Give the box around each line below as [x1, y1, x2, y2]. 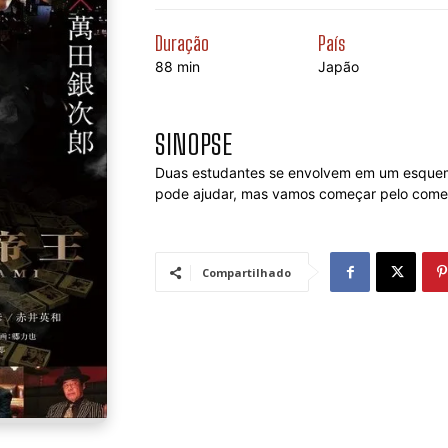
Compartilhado [202, 265, 291, 280]
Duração [155, 31, 209, 55]
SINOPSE [155, 127, 232, 161]
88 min [155, 58, 200, 75]
